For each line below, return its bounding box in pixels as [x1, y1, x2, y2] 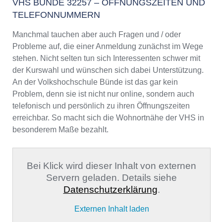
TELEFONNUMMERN [12, 9, 100, 20]
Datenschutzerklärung [63, 184, 158, 195]
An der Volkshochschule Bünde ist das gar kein [12, 77, 178, 86]
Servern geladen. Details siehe [46, 172, 177, 183]
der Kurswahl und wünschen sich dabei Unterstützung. [12, 65, 204, 74]
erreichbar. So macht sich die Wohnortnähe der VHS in [12, 113, 204, 122]
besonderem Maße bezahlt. [12, 125, 109, 134]
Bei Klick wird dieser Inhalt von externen [27, 160, 196, 171]
